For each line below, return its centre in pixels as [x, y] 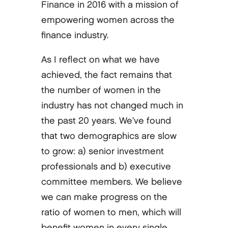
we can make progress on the [104, 197]
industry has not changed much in [112, 105]
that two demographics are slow [109, 136]
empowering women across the [108, 20]
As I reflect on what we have [100, 60]
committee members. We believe [111, 182]
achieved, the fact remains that [106, 75]
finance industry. [75, 35]
